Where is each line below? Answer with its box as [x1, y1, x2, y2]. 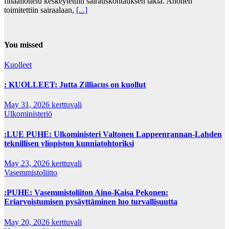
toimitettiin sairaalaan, [4, 6, 76, 15]
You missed [4, 40, 43, 49]
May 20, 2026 [4, 217, 52, 226]
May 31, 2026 [4, 100, 52, 109]
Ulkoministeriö [4, 109, 52, 119]
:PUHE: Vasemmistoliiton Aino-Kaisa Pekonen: [4, 188, 168, 197]
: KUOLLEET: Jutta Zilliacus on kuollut [4, 80, 146, 89]
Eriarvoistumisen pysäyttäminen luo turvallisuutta [4, 197, 177, 207]
